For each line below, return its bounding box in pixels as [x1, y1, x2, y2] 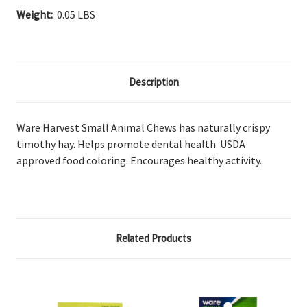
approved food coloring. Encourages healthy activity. [16, 153, 262, 167]
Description [128, 75, 179, 88]
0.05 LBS [57, 7, 95, 21]
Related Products [116, 231, 191, 245]
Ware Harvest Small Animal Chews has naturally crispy [16, 120, 270, 134]
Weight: [16, 7, 53, 21]
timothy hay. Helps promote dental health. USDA [16, 136, 245, 151]
